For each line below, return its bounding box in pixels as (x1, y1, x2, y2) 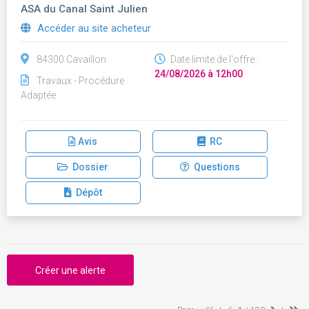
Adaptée (21, 90, 56, 101)
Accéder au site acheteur (34, 22, 151, 34)
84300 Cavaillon (37, 54, 106, 65)
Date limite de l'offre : (168, 54, 259, 65)
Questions (189, 161, 240, 172)
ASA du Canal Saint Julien (21, 3, 148, 15)
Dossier (68, 161, 109, 172)
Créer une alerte (35, 265, 106, 276)
